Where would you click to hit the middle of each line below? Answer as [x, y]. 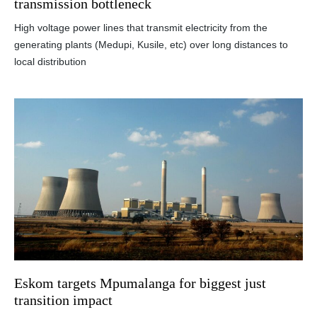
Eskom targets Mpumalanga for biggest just [140, 283]
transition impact [63, 300]
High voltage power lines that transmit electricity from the [141, 27]
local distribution [50, 61]
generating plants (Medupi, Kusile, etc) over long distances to [151, 44]
